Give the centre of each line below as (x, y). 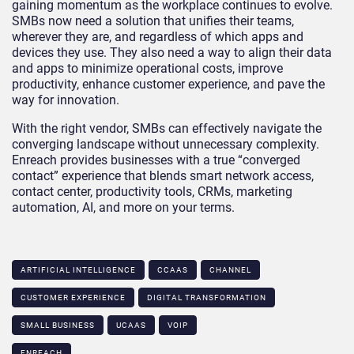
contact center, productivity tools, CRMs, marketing (152, 191)
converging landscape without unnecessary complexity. (166, 144)
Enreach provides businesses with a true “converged (156, 160)
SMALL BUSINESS (58, 325)
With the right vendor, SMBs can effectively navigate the (167, 128)
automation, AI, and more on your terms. (123, 207)
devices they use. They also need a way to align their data (172, 52)
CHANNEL (230, 269)
